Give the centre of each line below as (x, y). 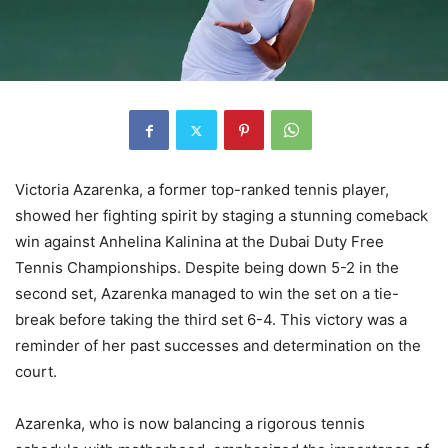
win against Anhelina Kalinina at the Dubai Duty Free (199, 242)
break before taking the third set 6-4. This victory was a (211, 320)
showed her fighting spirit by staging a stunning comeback (221, 216)
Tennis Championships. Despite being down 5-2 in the (207, 268)
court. (36, 372)
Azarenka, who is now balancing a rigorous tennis (190, 424)
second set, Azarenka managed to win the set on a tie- (207, 294)
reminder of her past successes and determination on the (218, 346)
